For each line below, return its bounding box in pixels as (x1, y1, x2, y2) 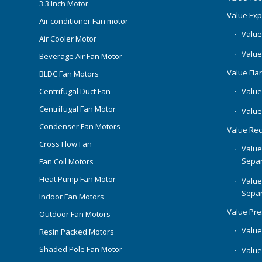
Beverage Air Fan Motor (39, 50, 122, 61)
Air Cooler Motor (39, 33, 96, 44)
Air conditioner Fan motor (39, 15, 128, 26)
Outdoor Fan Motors (39, 208, 111, 219)
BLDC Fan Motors (39, 68, 99, 79)
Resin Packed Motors (39, 226, 114, 237)
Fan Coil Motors (39, 156, 94, 167)
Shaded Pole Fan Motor (39, 243, 122, 254)
